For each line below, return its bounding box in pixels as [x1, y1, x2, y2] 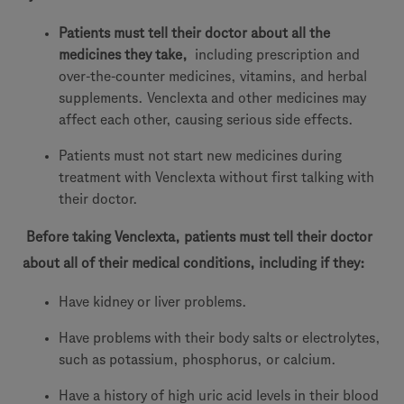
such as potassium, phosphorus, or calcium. [59, 352, 336, 367]
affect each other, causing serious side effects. [59, 112, 353, 127]
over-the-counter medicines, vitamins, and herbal [59, 69, 367, 84]
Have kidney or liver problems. [59, 294, 247, 309]
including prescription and [191, 47, 360, 62]
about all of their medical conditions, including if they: [23, 255, 369, 271]
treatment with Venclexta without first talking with [59, 170, 374, 185]
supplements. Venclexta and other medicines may [59, 90, 366, 106]
